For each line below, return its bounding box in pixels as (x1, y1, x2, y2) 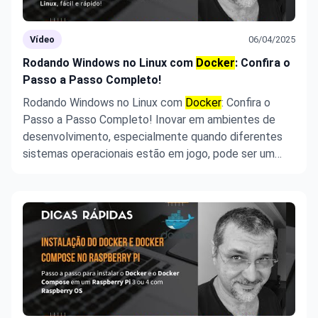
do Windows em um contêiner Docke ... (23, 198, 214, 212)
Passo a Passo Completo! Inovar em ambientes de (23, 113, 275, 126)
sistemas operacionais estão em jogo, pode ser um (23, 147, 275, 160)
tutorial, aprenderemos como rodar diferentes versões (23, 181, 293, 194)
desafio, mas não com (23, 164, 133, 177)
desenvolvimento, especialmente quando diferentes (23, 130, 283, 143)
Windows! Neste (170, 164, 255, 177)
